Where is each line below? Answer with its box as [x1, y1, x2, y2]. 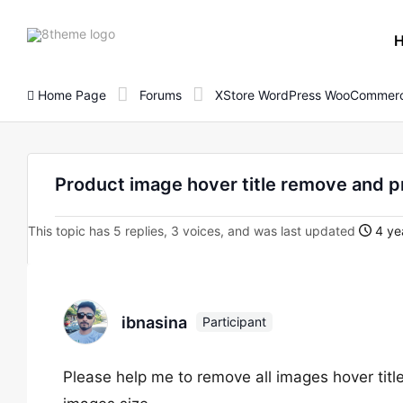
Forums [139, 86, 182, 103]
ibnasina [121, 312, 187, 332]
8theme [114, 24, 159, 40]
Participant [202, 314, 266, 329]
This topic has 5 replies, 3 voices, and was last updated [28, 223, 359, 238]
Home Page [34, 86, 106, 103]
